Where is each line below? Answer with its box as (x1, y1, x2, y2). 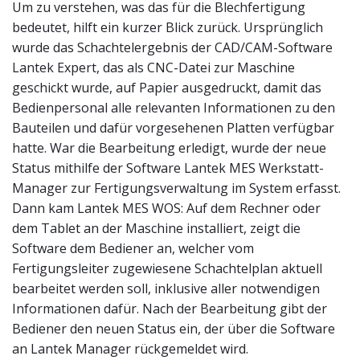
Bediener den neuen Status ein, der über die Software (12, 320, 335, 338)
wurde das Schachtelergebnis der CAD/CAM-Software (12, 39, 333, 57)
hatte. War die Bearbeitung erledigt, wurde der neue (12, 139, 326, 157)
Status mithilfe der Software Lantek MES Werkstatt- (12, 159, 324, 178)
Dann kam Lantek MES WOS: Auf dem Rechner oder (12, 199, 321, 218)
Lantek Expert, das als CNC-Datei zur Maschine (12, 59, 295, 77)
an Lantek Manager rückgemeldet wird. (12, 340, 248, 358)
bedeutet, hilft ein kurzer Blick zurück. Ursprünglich (12, 18, 323, 37)
